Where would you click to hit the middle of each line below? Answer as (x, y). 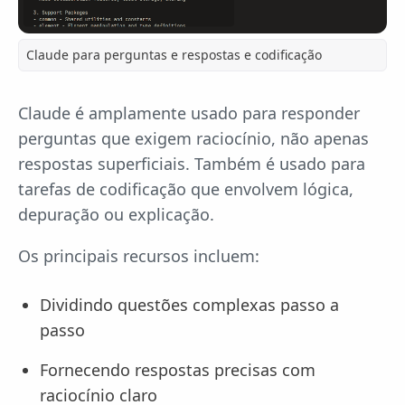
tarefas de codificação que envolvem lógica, (186, 189)
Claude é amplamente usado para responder (189, 113)
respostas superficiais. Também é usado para (192, 164)
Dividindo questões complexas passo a (189, 305)
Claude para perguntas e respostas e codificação (174, 55)
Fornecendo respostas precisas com (178, 370)
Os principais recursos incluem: (139, 256)
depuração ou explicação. (116, 215)
